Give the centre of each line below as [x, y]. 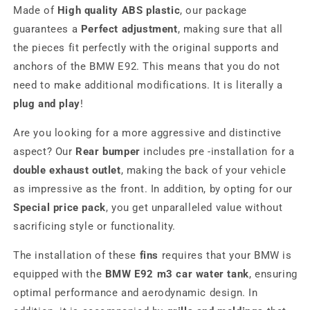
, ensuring [273, 274]
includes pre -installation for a [217, 152]
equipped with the [59, 274]
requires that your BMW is [225, 255]
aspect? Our [45, 152]
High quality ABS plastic [119, 10]
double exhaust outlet [67, 170]
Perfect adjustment [129, 29]
